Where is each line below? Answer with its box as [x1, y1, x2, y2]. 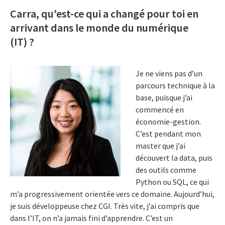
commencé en [136, 104, 184, 115]
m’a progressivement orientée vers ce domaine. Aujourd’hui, [10, 189, 214, 199]
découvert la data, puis [136, 153, 212, 163]
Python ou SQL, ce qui [136, 177, 209, 187]
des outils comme [136, 165, 196, 175]
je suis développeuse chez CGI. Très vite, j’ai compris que [10, 201, 199, 211]
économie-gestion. [136, 117, 201, 127]
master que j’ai [136, 141, 185, 151]
